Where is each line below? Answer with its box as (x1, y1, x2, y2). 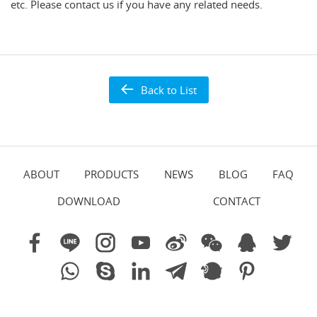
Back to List (140, 82, 197, 97)
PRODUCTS (84, 166, 139, 181)
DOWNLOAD (57, 193, 120, 208)
